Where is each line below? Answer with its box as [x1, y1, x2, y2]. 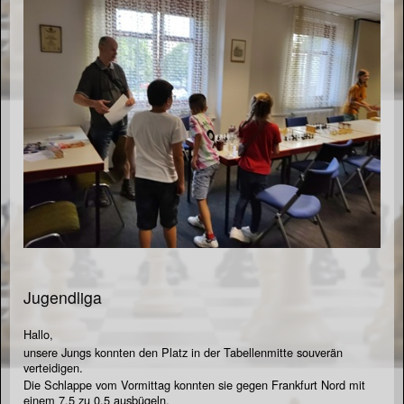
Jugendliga [23, 286, 102, 309]
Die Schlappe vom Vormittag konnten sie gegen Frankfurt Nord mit [23, 376, 365, 394]
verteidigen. [23, 359, 83, 377]
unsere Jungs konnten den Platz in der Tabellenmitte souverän [23, 344, 343, 362]
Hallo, [23, 326, 53, 344]
